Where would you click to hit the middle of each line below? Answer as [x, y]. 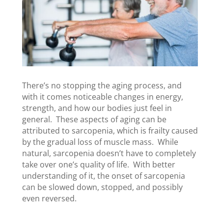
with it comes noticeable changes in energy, [102, 97]
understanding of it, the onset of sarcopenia [103, 176]
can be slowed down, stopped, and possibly [102, 187]
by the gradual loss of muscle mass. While [100, 142]
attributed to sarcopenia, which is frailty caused [110, 131]
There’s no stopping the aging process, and [102, 86]
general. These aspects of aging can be [94, 120]
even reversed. [49, 199]
